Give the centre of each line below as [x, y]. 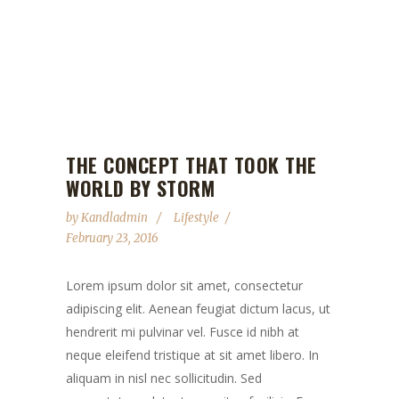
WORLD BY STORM [140, 187]
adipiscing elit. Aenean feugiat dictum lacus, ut [198, 308]
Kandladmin [116, 217]
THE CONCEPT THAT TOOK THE [191, 164]
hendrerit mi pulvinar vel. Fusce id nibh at [183, 331]
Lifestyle [196, 217]
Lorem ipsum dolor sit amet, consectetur [184, 285]
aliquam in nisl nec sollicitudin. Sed [164, 378]
